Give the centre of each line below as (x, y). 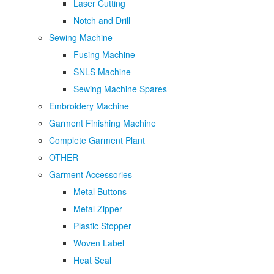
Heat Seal (92, 260)
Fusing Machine (104, 54)
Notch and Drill (102, 20)
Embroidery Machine (89, 106)
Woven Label (99, 243)
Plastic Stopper (102, 226)
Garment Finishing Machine (102, 123)
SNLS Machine (102, 72)
